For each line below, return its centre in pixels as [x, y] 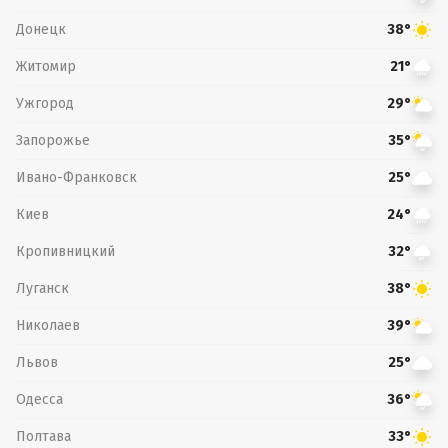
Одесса [39, 399]
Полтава [43, 436]
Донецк [41, 29]
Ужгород [45, 103]
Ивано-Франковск [76, 177]
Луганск [42, 288]
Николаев [48, 325]
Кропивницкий [65, 251]
